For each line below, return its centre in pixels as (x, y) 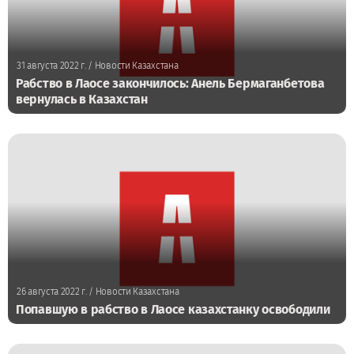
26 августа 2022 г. (52, 292)
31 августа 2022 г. (51, 66)
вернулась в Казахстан (82, 100)
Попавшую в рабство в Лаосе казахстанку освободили (173, 310)
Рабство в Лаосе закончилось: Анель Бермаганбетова (170, 84)
